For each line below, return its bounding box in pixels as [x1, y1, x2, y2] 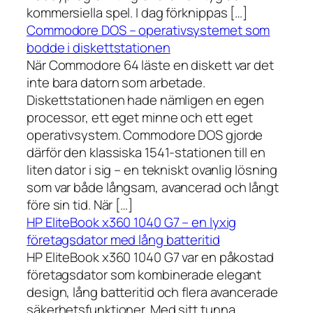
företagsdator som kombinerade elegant [27, 265, 262, 284]
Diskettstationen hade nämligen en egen [27, 91, 265, 110]
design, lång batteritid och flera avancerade [27, 283, 278, 302]
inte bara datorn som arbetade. [27, 73, 205, 92]
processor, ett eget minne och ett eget [27, 108, 254, 127]
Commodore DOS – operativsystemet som [27, 21, 270, 40]
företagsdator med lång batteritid [27, 231, 220, 249]
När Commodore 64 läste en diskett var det [27, 56, 274, 75]
